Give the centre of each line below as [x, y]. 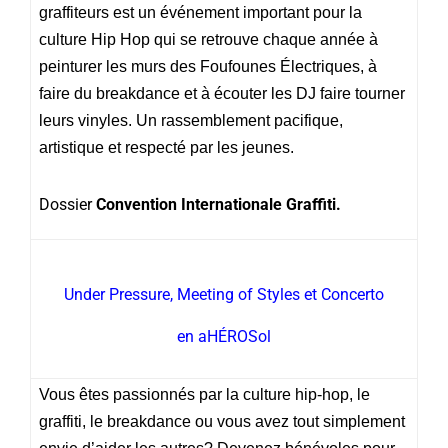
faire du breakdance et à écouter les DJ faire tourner [222, 93]
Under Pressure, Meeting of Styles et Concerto [224, 294]
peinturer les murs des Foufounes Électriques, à [208, 66]
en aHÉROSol [224, 336]
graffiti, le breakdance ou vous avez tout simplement [222, 421]
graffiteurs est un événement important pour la [200, 12]
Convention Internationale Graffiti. [218, 204]
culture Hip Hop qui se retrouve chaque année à [208, 39]
